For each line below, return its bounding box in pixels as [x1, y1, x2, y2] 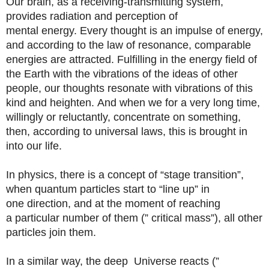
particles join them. [6, 226, 96, 238]
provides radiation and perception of [6, 10, 178, 22]
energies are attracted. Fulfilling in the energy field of [6, 53, 257, 65]
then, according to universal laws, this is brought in [6, 125, 247, 138]
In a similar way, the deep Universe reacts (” [6, 255, 219, 267]
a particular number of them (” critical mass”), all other [6, 212, 262, 224]
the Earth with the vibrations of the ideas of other [6, 68, 238, 80]
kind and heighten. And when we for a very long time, [6, 97, 260, 109]
